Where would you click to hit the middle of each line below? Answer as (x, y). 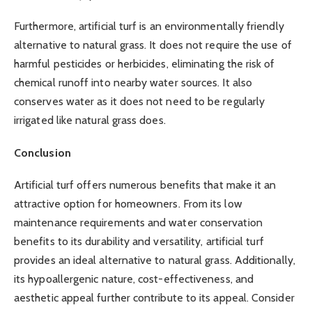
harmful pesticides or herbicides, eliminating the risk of (145, 64)
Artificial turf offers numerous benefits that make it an (145, 185)
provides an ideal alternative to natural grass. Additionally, (155, 260)
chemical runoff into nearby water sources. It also (133, 83)
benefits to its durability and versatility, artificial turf (139, 241)
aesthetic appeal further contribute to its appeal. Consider (154, 297)
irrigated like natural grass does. (90, 120)
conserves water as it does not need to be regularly (140, 102)
